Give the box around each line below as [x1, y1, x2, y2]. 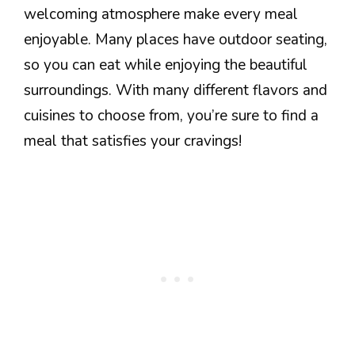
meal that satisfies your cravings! [24, 131, 242, 152]
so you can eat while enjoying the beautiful [24, 55, 307, 76]
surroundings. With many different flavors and [24, 80, 327, 101]
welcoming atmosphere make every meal [24, 4, 298, 25]
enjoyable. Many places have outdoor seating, [24, 29, 327, 51]
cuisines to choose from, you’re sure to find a [24, 105, 319, 127]
